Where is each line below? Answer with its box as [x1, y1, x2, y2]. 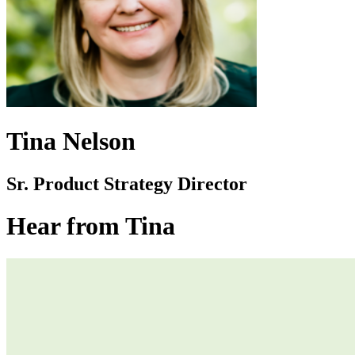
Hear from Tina [6, 212, 175, 241]
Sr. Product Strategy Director [6, 173, 247, 194]
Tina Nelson [6, 127, 136, 156]
